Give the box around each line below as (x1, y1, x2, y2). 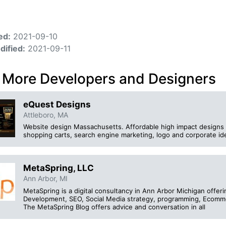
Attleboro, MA (23, 110, 68, 119)
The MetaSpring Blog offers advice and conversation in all (23, 202, 205, 211)
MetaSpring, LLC (23, 163, 94, 174)
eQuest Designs (23, 99, 91, 109)
